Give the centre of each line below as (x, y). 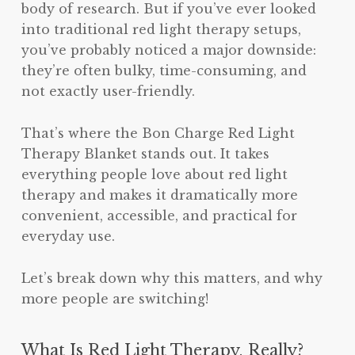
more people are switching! (115, 298)
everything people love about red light (154, 174)
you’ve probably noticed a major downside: (168, 50)
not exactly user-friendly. (108, 91)
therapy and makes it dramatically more (159, 195)
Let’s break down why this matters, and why (172, 278)
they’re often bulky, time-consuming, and (164, 70)
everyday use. (68, 236)
